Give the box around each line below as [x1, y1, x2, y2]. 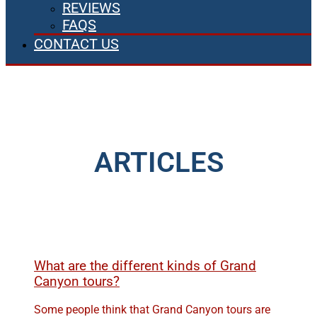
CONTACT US [34, 35, 119, 52]
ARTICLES [93, 146, 224, 180]
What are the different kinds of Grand [34, 258, 256, 275]
